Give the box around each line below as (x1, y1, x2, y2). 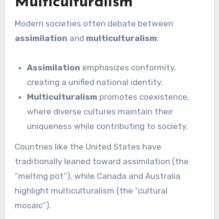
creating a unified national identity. (27, 77, 163, 87)
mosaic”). (14, 200, 51, 211)
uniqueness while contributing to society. (27, 121, 188, 131)
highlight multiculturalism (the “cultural (14, 186, 168, 196)
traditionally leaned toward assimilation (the (14, 156, 189, 167)
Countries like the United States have (14, 142, 161, 152)
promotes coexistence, (97, 91, 190, 102)
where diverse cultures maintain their (27, 106, 174, 116)
